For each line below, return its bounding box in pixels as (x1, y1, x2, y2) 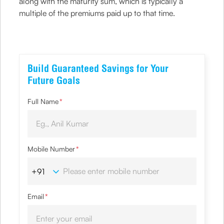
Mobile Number (27, 144, 75, 153)
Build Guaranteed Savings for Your (27, 62, 169, 74)
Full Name (27, 97, 59, 105)
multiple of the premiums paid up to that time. (19, 8, 175, 18)
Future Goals (27, 74, 80, 86)
